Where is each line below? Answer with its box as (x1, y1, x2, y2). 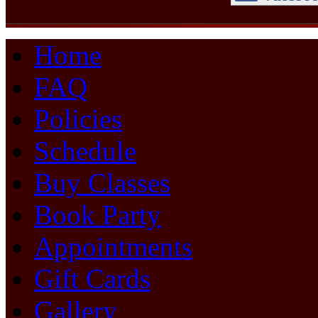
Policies (34, 104, 122, 135)
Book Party (34, 199, 161, 231)
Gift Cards (34, 263, 150, 295)
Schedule (34, 136, 136, 167)
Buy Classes (34, 168, 170, 199)
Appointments (34, 231, 192, 263)
